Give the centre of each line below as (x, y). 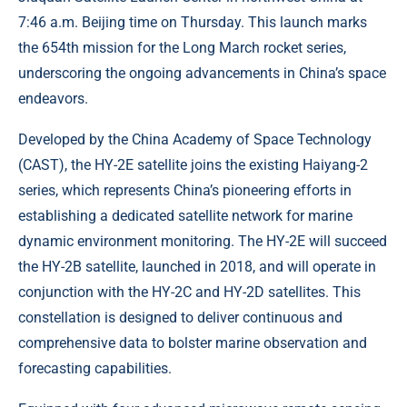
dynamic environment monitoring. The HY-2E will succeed (203, 242)
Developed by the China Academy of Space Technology (195, 140)
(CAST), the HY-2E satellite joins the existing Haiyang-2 (193, 165)
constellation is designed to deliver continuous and (180, 318)
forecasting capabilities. (95, 369)
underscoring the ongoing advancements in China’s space (202, 74)
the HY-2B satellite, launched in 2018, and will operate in (197, 267)
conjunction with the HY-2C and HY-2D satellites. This (189, 293)
